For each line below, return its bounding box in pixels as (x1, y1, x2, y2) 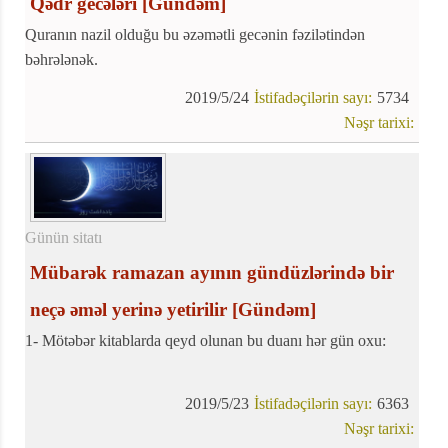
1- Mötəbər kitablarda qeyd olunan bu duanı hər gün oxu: (25, 331, 386, 349)
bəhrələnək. (25, 51, 98, 69)
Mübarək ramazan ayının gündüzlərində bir (30, 261, 394, 283)
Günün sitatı (25, 228, 102, 246)
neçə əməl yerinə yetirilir (30, 298, 227, 320)
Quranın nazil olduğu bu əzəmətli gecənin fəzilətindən (25, 26, 365, 44)
